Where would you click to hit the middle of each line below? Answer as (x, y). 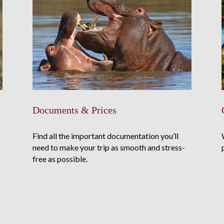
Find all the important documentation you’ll (105, 135)
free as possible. (60, 158)
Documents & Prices (74, 110)
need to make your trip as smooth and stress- (108, 147)
